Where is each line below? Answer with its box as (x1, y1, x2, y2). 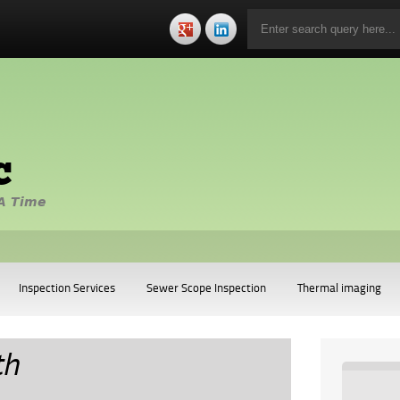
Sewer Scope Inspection (146, 282, 266, 295)
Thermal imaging (297, 282, 381, 295)
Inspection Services (19, 282, 115, 295)
